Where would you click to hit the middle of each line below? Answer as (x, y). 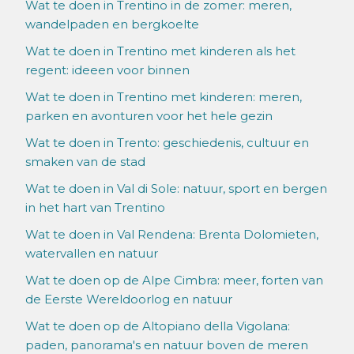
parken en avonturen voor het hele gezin (149, 116)
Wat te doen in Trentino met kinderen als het (160, 51)
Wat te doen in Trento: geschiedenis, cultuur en (167, 143)
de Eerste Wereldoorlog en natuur (129, 299)
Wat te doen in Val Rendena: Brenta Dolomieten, (172, 235)
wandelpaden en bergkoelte (112, 24)
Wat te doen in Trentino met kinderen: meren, (164, 97)
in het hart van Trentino (95, 208)
